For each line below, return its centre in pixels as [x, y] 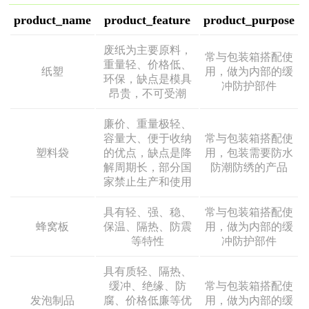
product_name [53, 20]
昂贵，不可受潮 [147, 93]
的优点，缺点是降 [147, 153]
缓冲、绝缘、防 [147, 286]
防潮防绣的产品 [249, 167]
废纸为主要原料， [147, 50]
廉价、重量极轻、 [147, 124]
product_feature [148, 20]
